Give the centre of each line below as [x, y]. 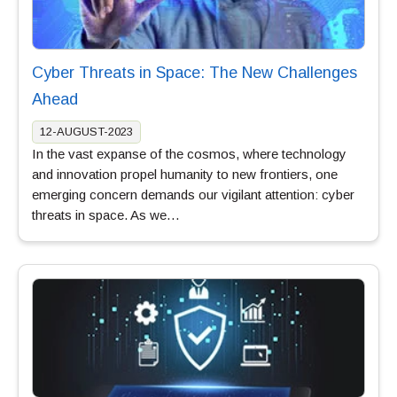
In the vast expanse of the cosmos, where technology [189, 153]
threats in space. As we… [106, 214]
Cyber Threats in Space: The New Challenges [195, 72]
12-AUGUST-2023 [86, 131]
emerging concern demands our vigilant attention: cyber [193, 194]
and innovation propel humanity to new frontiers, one [185, 174]
